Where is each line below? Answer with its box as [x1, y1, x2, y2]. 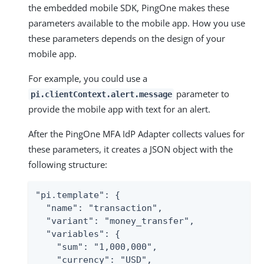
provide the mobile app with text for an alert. [28, 103, 210, 115]
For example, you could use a [28, 72, 147, 84]
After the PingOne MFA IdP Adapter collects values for [28, 127, 245, 140]
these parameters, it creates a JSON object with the [28, 143, 233, 155]
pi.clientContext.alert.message [30, 89, 172, 99]
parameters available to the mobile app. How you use [28, 16, 245, 29]
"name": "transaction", [35, 202, 163, 213]
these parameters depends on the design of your [28, 32, 225, 44]
